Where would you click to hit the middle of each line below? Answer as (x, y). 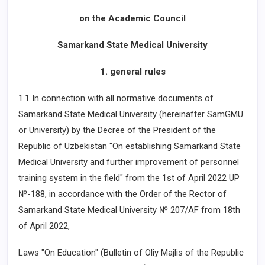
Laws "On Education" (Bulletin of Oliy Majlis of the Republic (131, 253)
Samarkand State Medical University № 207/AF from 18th (129, 210)
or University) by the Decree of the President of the (117, 130)
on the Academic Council (132, 18)
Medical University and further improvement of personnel (129, 162)
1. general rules (132, 72)
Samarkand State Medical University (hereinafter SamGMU (131, 114)
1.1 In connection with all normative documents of (116, 98)
